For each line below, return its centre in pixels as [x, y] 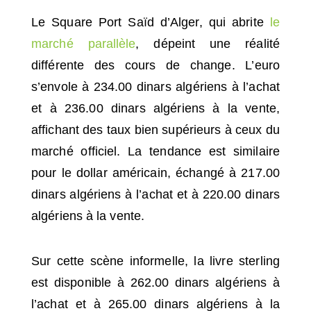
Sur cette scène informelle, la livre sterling [155, 261]
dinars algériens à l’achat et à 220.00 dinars [155, 194]
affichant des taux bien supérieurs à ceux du [155, 130]
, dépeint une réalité [208, 44]
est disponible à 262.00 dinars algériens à [155, 283]
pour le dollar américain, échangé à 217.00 [155, 173]
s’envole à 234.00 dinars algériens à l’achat [155, 87]
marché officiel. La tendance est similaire [155, 151]
